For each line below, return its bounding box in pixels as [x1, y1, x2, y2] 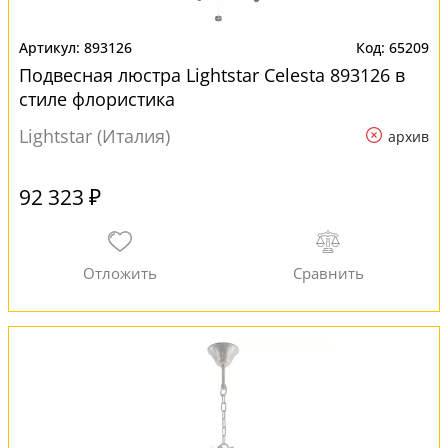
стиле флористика [19, 87, 175, 111]
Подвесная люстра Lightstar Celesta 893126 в [19, 63, 405, 87]
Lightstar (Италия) [19, 124, 170, 148]
